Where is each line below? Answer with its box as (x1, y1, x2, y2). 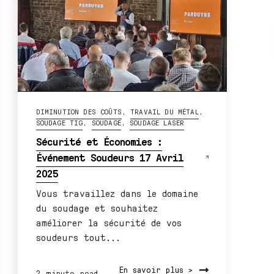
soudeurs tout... (35, 231, 120, 243)
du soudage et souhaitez (35, 201, 158, 213)
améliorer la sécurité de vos (35, 216, 182, 228)
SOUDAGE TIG (35, 117, 83, 127)
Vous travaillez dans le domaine (35, 187, 198, 199)
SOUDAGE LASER (130, 117, 185, 127)
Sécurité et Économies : (35, 134, 162, 148)
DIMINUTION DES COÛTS (35, 106, 122, 116)
